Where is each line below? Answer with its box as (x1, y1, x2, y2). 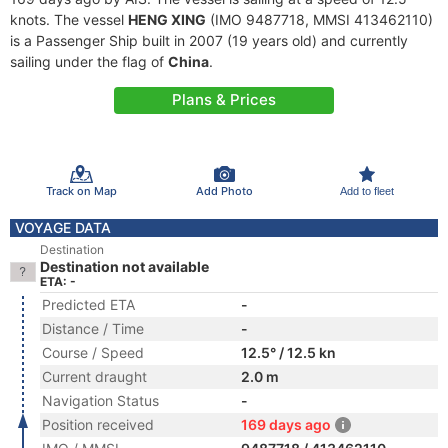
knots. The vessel (10, 11, 128, 28)
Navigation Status (42, 392, 159, 409)
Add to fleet (339, 184, 394, 197)
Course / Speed (42, 344, 144, 361)
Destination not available (40, 258, 209, 275)
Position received (42, 416, 154, 433)
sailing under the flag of (10, 53, 168, 70)
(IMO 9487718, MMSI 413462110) (206, 11, 433, 28)
